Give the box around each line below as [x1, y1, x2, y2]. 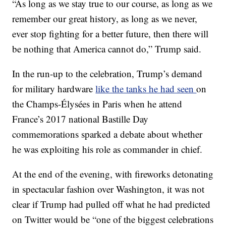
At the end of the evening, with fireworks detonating [12, 167, 214, 180]
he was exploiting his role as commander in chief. [12, 143, 203, 155]
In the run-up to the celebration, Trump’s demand [12, 67, 203, 80]
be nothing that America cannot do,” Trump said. [12, 42, 202, 55]
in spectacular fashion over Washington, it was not [12, 183, 205, 195]
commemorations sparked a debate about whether [12, 128, 203, 140]
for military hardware [12, 82, 96, 95]
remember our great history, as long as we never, [12, 12, 198, 25]
